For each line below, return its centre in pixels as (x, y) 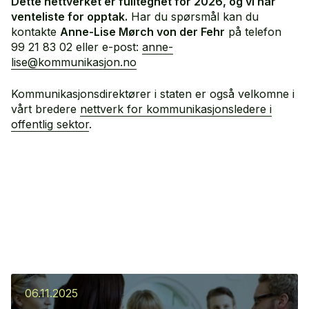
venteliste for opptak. (69, 17)
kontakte (36, 32)
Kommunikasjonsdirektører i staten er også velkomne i (153, 94)
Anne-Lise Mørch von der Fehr (142, 32)
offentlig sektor (50, 124)
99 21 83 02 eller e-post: (77, 47)
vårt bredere (46, 109)
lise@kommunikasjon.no (74, 62)
